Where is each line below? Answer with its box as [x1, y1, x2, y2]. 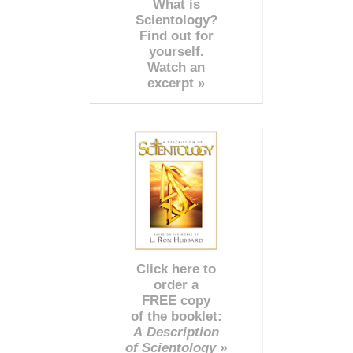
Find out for [139, 28, 214, 44]
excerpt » [147, 76, 205, 91]
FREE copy [142, 293, 210, 309]
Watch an [147, 60, 205, 76]
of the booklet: [130, 309, 222, 325]
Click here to [136, 262, 216, 277]
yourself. [148, 44, 204, 60]
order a [154, 277, 199, 293]
